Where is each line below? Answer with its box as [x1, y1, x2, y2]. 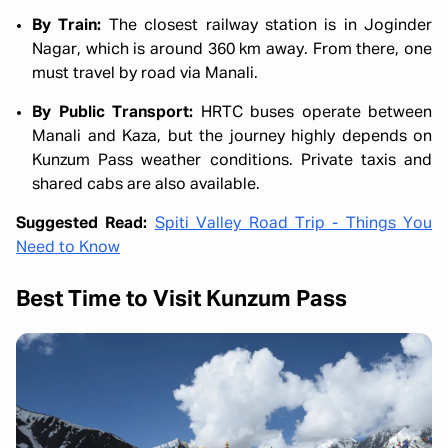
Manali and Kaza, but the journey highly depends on [32, 129, 432, 146]
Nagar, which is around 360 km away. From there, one [32, 42, 432, 59]
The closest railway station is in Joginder [101, 18, 432, 35]
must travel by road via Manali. [32, 66, 258, 83]
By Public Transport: [32, 105, 193, 122]
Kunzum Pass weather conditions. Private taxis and [32, 153, 432, 170]
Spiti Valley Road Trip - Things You [154, 216, 432, 233]
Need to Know [16, 240, 120, 257]
